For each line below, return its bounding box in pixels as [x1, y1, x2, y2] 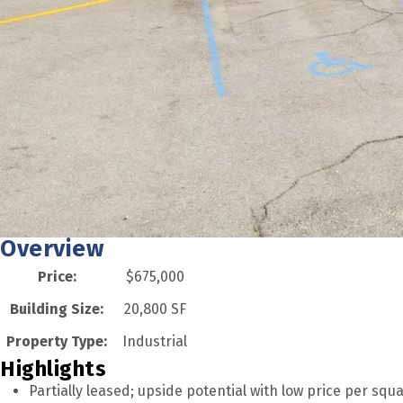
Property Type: [6, 333, 107, 351]
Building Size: [10, 300, 103, 318]
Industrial [122, 333, 187, 351]
